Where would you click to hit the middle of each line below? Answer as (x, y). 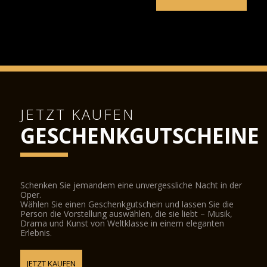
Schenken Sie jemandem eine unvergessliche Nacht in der (131, 185)
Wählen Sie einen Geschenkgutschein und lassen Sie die (127, 204)
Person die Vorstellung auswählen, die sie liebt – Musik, (127, 214)
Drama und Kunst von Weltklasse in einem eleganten (122, 223)
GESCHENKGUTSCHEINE (140, 136)
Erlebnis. (36, 233)
